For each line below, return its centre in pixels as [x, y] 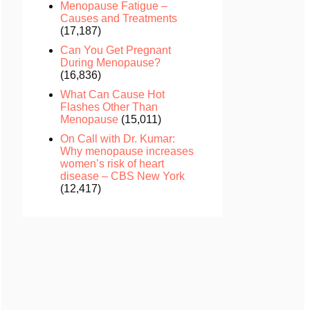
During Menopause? [110, 62]
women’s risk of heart [112, 163]
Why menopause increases [127, 151]
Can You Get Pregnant [116, 50]
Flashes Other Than [109, 107]
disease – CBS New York [122, 176]
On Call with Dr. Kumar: [118, 138]
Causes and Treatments [119, 18]
